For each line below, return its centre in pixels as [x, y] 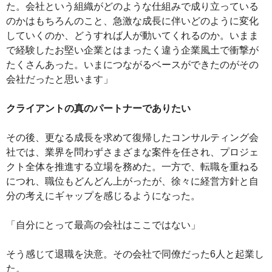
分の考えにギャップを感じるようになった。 [103, 195]
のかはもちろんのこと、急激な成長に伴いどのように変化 [132, 21]
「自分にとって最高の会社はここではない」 [103, 225]
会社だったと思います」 [59, 79]
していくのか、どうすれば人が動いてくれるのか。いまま [132, 35]
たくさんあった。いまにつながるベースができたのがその [132, 64]
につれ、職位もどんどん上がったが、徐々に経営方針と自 [132, 181]
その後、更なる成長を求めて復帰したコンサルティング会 [132, 137]
